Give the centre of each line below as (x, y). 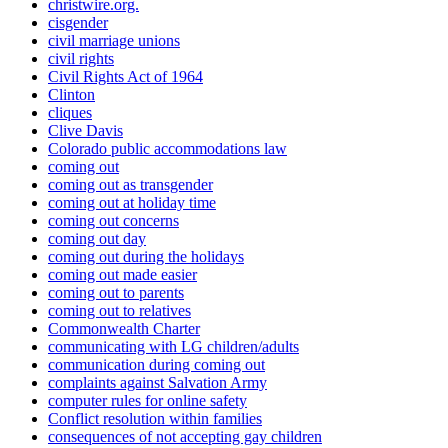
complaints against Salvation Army (157, 383)
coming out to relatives (119, 311)
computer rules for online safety (147, 401)
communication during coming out (156, 365)
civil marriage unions (114, 41)
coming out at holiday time (132, 203)
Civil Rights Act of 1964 (125, 77)
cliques (70, 113)
